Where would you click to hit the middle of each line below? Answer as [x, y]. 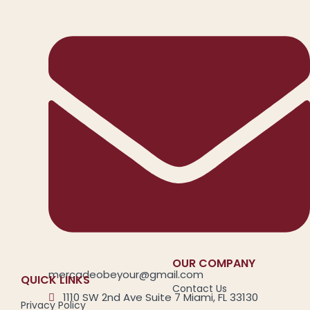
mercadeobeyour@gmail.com [126, 274]
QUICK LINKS [55, 280]
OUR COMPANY [214, 263]
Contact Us [200, 288]
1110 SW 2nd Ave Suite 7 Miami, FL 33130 [161, 297]
